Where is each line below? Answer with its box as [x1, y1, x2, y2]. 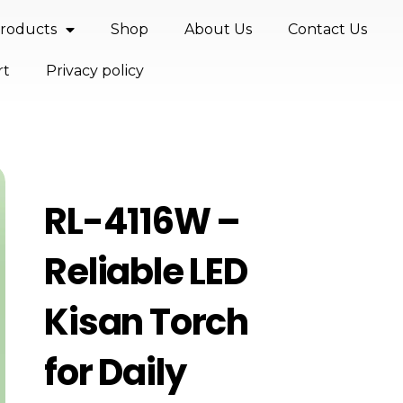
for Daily [44, 346, 186, 398]
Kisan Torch [44, 296, 248, 347]
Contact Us [287, 21, 367, 38]
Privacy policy [45, 62, 144, 79]
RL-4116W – [44, 195, 241, 246]
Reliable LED [44, 246, 247, 297]
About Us [184, 21, 252, 38]
